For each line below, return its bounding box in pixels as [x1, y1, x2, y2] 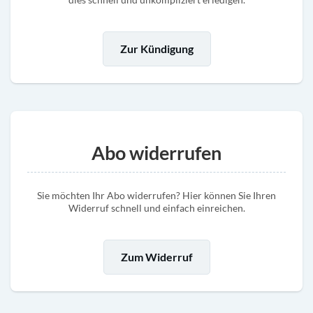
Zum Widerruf [120, 250, 193, 263]
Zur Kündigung [119, 42, 194, 55]
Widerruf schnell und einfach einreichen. [68, 202, 245, 214]
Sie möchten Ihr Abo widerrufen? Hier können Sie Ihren [37, 189, 276, 201]
